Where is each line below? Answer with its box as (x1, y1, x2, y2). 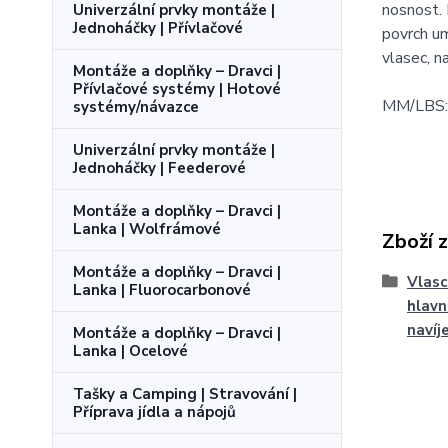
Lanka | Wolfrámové (73, 219, 221, 239)
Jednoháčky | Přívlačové (73, 18, 243, 38)
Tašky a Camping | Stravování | (73, 384, 297, 404)
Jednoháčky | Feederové (73, 158, 246, 178)
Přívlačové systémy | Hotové (73, 79, 281, 99)
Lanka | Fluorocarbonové (73, 280, 251, 300)
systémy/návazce (73, 97, 199, 117)
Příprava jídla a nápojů (73, 402, 236, 422)
